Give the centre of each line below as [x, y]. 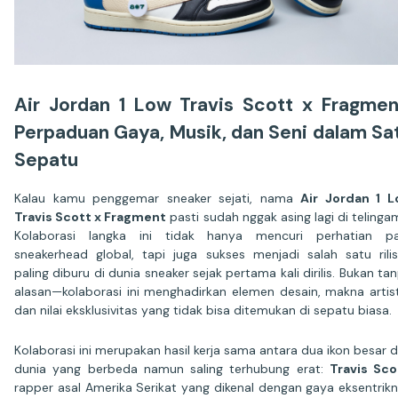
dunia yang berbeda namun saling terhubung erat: [172, 369]
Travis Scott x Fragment [91, 217]
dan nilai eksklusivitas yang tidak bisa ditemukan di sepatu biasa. [203, 310]
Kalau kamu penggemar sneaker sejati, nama [158, 199]
